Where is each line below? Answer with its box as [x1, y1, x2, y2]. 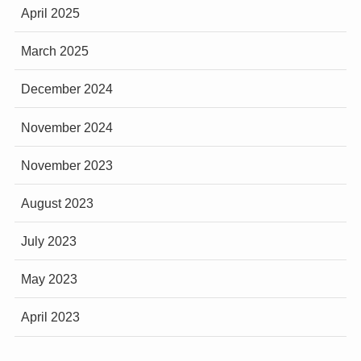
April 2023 [20, 309, 80, 325]
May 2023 [20, 272, 77, 287]
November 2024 [20, 119, 113, 135]
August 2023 [20, 195, 93, 210]
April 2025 [20, 5, 80, 20]
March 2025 [20, 44, 89, 59]
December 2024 [20, 81, 113, 97]
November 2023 [20, 157, 113, 172]
